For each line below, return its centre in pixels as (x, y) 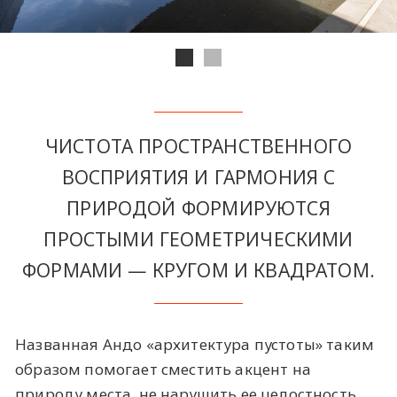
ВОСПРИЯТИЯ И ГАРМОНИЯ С (198, 176)
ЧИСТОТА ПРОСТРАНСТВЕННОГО (198, 145)
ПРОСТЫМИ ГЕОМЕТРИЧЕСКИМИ (198, 238)
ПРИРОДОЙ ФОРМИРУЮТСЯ (198, 207)
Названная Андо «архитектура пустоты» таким (195, 344)
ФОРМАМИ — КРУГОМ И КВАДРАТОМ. (198, 269)
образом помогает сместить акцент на (163, 369)
